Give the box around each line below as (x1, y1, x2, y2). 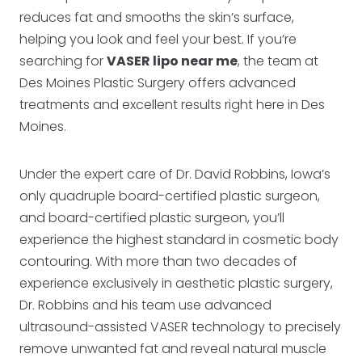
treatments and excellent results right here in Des (19, 95, 325, 114)
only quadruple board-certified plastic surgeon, (19, 187, 320, 205)
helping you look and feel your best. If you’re (19, 30, 297, 48)
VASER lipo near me (107, 52, 238, 70)
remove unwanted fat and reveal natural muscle (19, 339, 326, 358)
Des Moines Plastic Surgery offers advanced (19, 74, 296, 92)
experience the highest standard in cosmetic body (19, 230, 339, 249)
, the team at (238, 52, 318, 70)
